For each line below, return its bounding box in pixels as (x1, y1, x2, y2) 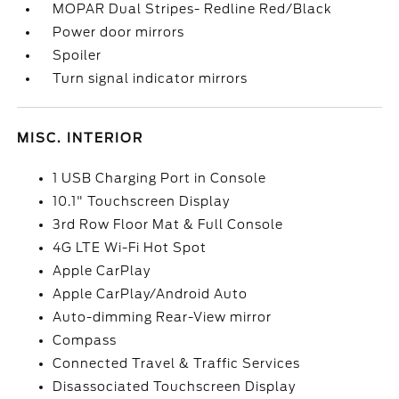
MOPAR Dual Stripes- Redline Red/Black (53, 2, 333, 16)
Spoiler (53, 48, 102, 62)
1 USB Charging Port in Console (53, 171, 267, 185)
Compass (53, 333, 118, 347)
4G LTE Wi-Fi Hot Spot (53, 240, 208, 255)
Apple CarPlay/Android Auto (53, 287, 248, 301)
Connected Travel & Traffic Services (53, 356, 301, 370)
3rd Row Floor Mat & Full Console (53, 217, 284, 232)
